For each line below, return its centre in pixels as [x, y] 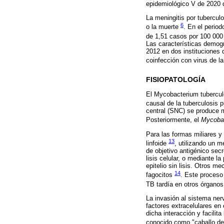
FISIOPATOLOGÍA [176, 80]
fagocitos [160, 175]
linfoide [157, 143]
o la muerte [163, 27]
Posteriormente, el [173, 120]
